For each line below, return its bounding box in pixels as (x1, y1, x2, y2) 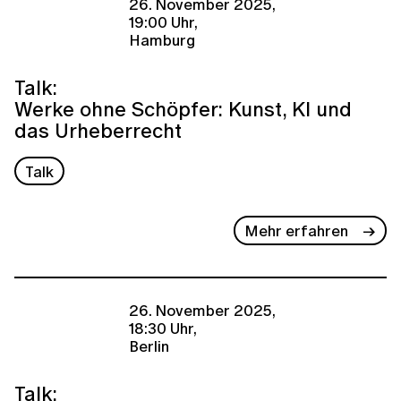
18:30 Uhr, (129, 316, 197, 339)
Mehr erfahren (244, 219, 349, 243)
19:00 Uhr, (129, 11, 198, 34)
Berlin (129, 334, 169, 357)
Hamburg (129, 29, 195, 52)
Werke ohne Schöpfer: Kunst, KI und (14, 93, 352, 124)
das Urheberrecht (14, 115, 182, 145)
